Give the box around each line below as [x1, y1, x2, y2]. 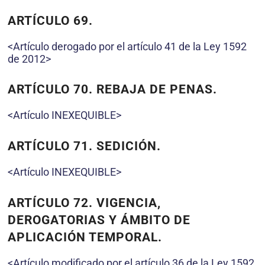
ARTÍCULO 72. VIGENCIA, [8, 196, 161, 211]
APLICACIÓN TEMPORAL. [8, 230, 162, 245]
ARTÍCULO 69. [8, 13, 93, 28]
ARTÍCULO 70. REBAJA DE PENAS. [8, 82, 217, 97]
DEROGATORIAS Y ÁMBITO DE [8, 213, 190, 228]
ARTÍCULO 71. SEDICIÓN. [8, 139, 161, 154]
